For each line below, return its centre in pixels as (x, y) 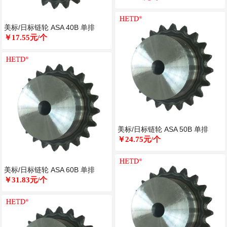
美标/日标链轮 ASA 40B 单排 (50, 27)
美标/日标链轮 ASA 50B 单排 (163, 129)
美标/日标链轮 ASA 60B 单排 (50, 170)
